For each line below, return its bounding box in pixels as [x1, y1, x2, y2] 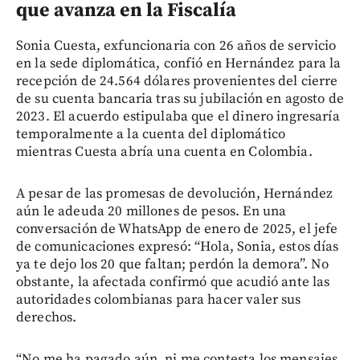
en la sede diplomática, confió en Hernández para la [16, 55, 342, 73]
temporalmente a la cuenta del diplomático [16, 125, 286, 144]
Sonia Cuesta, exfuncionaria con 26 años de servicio [16, 37, 337, 55]
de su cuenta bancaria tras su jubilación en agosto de [16, 90, 344, 108]
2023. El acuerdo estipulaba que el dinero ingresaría [16, 108, 340, 126]
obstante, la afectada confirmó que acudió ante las [16, 273, 330, 292]
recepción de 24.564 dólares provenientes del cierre [16, 72, 338, 91]
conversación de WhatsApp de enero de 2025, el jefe [16, 220, 338, 239]
